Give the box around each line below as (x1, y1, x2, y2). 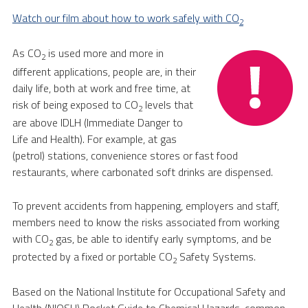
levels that (142, 96, 193, 113)
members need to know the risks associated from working (12, 213, 279, 230)
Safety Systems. (176, 247, 256, 265)
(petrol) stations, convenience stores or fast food (12, 146, 238, 164)
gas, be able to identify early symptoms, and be (52, 230, 272, 247)
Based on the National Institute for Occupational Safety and (12, 283, 285, 300)
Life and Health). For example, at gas (12, 130, 177, 147)
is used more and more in (45, 45, 164, 62)
